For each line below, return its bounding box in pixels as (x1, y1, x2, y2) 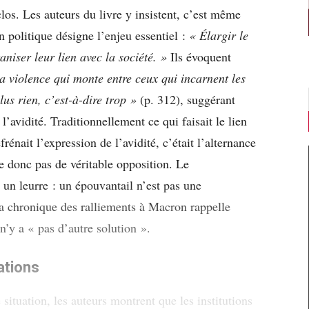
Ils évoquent (167, 48, 231, 65)
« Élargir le (189, 26, 248, 43)
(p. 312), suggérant (137, 90, 235, 108)
